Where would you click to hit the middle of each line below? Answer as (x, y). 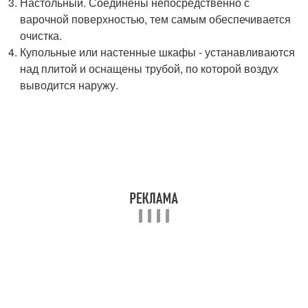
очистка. (41, 35)
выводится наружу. (69, 85)
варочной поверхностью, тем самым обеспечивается (156, 19)
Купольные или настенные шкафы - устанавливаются (158, 52)
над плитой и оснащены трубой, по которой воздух (150, 68)
